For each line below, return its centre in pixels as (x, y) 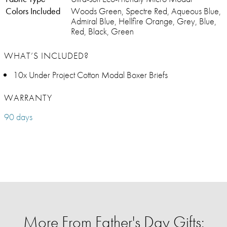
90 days (18, 117)
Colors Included (33, 11)
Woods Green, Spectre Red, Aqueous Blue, (146, 11)
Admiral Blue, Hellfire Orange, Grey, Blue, (144, 21)
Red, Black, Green (102, 31)
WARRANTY (28, 98)
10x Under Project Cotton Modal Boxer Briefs (90, 75)
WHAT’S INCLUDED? (46, 56)
